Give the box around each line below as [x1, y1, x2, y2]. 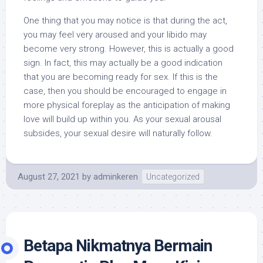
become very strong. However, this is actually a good [23, 43, 234, 54]
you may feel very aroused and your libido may [23, 29, 207, 40]
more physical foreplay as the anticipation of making [23, 99, 230, 110]
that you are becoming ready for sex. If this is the [23, 71, 218, 82]
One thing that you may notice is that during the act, [23, 15, 227, 26]
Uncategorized [146, 171, 200, 181]
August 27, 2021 [18, 171, 80, 182]
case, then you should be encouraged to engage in [23, 85, 227, 96]
